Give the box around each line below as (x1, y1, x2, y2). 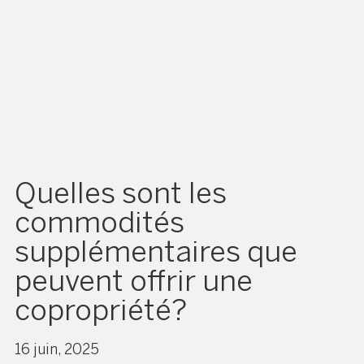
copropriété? (15, 292, 187, 327)
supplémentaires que (15, 233, 297, 269)
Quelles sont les (15, 175, 227, 210)
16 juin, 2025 (15, 340, 99, 358)
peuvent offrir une (15, 262, 253, 298)
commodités (15, 204, 184, 240)
